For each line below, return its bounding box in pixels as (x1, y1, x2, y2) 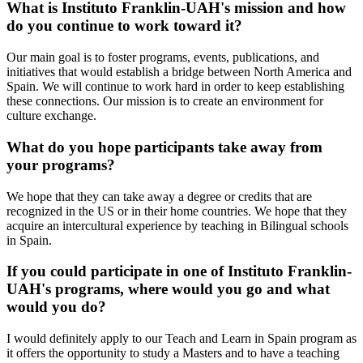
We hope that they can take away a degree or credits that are (6, 189, 312, 203)
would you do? (6, 298, 106, 316)
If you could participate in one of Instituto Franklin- (6, 263, 352, 280)
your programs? (6, 156, 115, 173)
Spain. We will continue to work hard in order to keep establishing (6, 79, 344, 94)
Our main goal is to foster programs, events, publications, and (6, 50, 319, 65)
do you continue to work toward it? (6, 17, 242, 35)
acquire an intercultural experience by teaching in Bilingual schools (6, 218, 348, 233)
